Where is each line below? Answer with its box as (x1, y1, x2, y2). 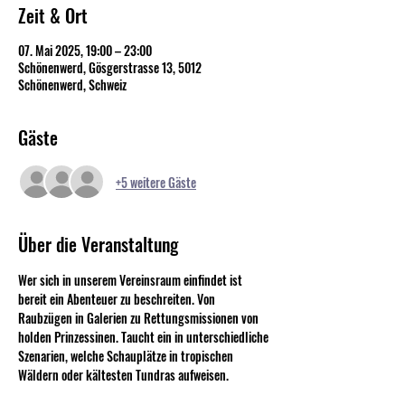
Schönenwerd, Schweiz (18, 75, 127, 94)
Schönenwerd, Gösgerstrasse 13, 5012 (18, 58, 202, 77)
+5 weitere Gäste (116, 172, 196, 192)
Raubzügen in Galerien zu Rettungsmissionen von (18, 308, 261, 327)
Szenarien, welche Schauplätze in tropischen (18, 346, 236, 365)
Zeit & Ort (18, 2, 88, 29)
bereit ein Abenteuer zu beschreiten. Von (18, 289, 218, 308)
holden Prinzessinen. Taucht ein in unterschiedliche (18, 327, 271, 346)
